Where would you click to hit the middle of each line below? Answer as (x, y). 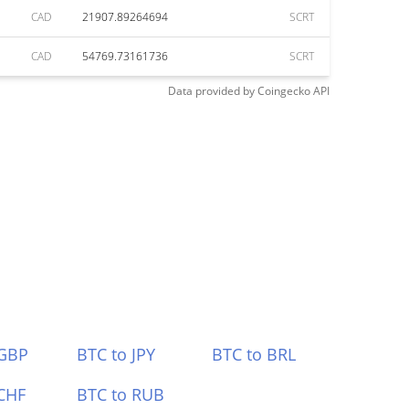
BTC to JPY (115, 354)
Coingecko (284, 91)
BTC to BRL (254, 354)
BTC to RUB (120, 394)
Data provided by (211, 91)
